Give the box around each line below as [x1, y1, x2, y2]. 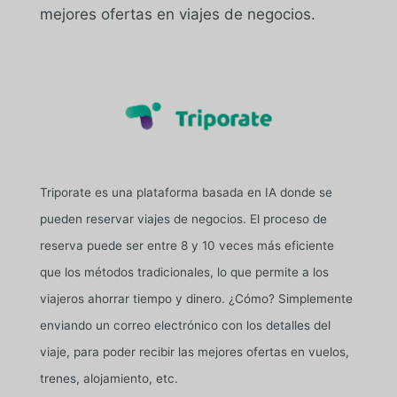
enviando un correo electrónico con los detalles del [39, 317, 331, 332]
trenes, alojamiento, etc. [39, 370, 178, 385]
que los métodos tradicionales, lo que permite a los [39, 264, 329, 279]
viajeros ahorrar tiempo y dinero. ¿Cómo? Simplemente [39, 291, 353, 306]
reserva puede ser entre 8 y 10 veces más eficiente [39, 237, 334, 253]
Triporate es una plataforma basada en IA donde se [39, 184, 332, 199]
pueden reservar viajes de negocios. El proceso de [39, 211, 327, 226]
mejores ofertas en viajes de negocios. [39, 4, 315, 23]
